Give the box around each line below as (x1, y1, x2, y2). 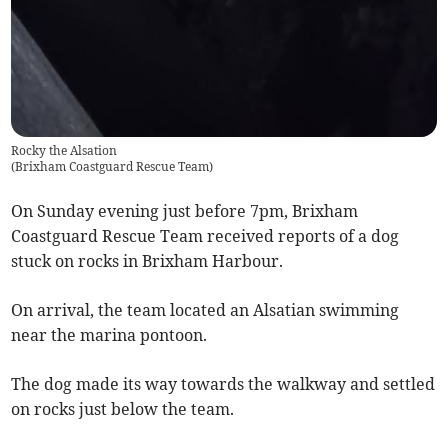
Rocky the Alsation (11, 143, 118, 159)
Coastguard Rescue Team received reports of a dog (11, 226, 400, 247)
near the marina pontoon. (11, 325, 208, 346)
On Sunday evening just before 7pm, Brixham (11, 201, 359, 222)
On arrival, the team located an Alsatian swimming (11, 300, 400, 321)
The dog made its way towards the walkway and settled (11, 374, 436, 395)
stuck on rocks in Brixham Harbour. (11, 251, 284, 272)
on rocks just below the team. (11, 399, 235, 420)
